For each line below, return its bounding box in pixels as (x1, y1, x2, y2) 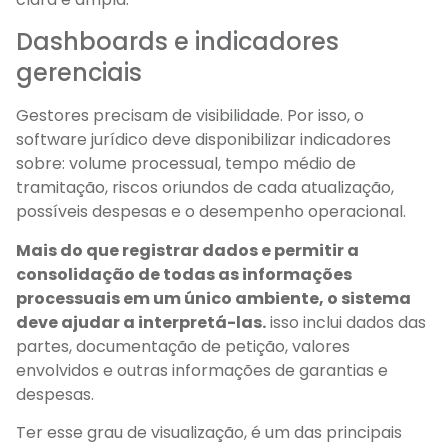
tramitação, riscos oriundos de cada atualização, (16, 176, 394, 200)
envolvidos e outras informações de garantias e (16, 358, 388, 382)
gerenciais (16, 56, 142, 90)
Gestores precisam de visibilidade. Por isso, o (16, 104, 364, 128)
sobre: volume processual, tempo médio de (16, 152, 356, 176)
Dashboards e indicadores (16, 25, 339, 59)
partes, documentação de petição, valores (16, 334, 350, 358)
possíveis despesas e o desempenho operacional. (16, 200, 406, 224)
